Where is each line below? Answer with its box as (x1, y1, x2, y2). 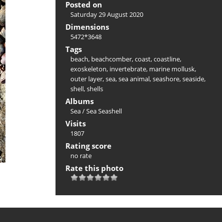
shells (87, 84, 103, 93)
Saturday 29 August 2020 (70, 9, 143, 19)
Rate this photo (65, 163, 123, 173)
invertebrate (110, 64, 146, 73)
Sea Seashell (86, 106, 122, 115)
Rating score (65, 140, 111, 151)
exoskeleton (70, 64, 107, 73)
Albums (65, 96, 94, 106)
